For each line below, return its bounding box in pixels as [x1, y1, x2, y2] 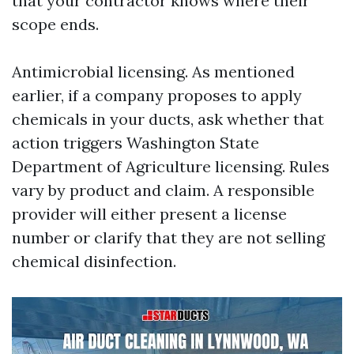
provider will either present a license [12, 204, 287, 224]
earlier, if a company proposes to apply [12, 85, 302, 105]
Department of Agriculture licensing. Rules [12, 156, 330, 176]
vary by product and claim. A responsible [12, 180, 314, 200]
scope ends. [12, 14, 99, 34]
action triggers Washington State [12, 133, 259, 153]
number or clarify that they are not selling [12, 228, 325, 247]
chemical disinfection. [12, 251, 176, 271]
